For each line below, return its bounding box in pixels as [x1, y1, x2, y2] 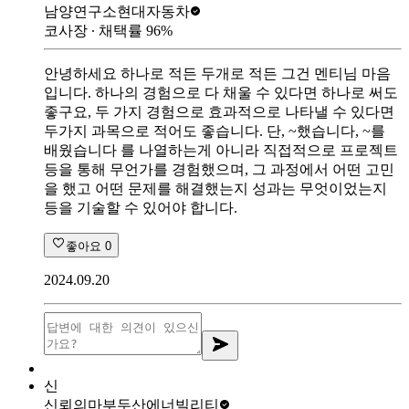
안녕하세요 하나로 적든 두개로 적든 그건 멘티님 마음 [44, 65, 391, 81]
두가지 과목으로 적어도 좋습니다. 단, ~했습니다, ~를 [44, 122, 385, 139]
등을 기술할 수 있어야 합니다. [44, 199, 237, 215]
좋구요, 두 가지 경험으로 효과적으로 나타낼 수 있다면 [44, 103, 394, 120]
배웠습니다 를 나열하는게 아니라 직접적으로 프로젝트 [44, 142, 398, 158]
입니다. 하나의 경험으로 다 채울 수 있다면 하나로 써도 [44, 84, 398, 100]
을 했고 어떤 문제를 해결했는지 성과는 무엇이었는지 [44, 180, 387, 196]
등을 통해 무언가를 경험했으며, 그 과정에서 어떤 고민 [44, 161, 394, 177]
